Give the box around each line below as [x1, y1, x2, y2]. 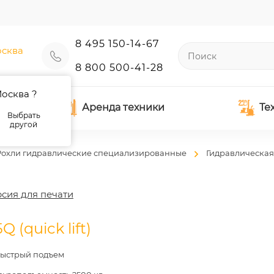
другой [10, 120, 38, 129]
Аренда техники [81, 102, 165, 113]
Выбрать [7, 111, 40, 120]
